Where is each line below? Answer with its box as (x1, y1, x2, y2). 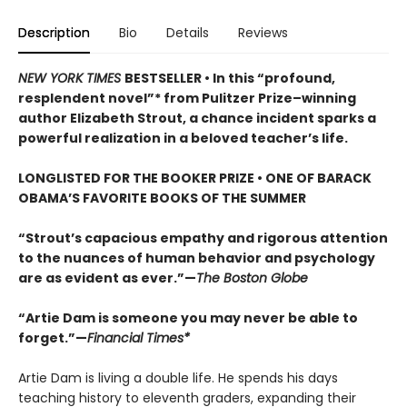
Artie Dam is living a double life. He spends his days (18, 368, 338, 387)
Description (18, 23, 90, 42)
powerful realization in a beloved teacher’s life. (18, 128, 348, 147)
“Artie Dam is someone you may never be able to (18, 308, 358, 327)
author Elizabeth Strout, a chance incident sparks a (18, 108, 376, 127)
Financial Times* (87, 328, 190, 347)
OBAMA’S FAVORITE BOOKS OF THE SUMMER (18, 188, 306, 207)
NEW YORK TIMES (18, 68, 124, 87)
